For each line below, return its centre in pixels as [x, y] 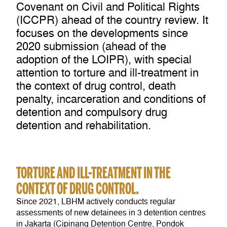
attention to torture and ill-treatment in [107, 73]
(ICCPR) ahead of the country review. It [112, 20]
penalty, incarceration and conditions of [111, 99]
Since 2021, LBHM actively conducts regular [96, 201]
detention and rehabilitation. [84, 125]
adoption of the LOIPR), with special [104, 60]
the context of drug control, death [96, 86]
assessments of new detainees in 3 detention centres [111, 213]
